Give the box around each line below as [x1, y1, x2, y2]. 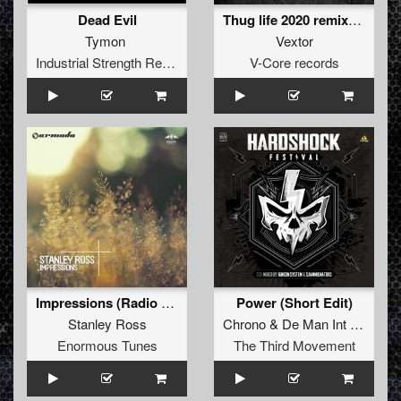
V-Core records [249, 53, 339, 73]
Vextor [275, 31, 313, 51]
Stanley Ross [67, 314, 147, 334]
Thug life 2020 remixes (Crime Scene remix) [348, 10, 362, 30]
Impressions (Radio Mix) [161, 293, 175, 312]
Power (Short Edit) [235, 293, 353, 313]
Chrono [223, 314, 266, 334]
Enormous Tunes [56, 336, 158, 355]
